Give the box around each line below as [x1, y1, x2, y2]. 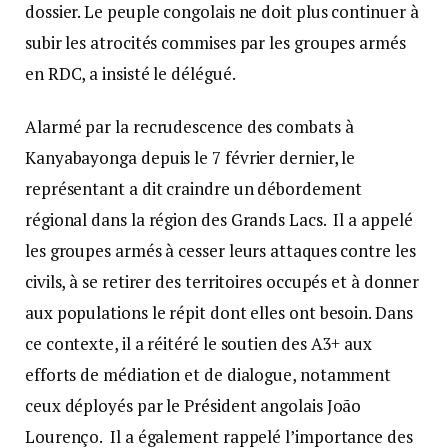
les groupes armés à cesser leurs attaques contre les [25, 239, 416, 263]
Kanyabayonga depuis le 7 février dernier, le [25, 146, 356, 170]
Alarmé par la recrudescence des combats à [25, 115, 354, 139]
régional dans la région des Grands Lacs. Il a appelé [25, 208, 413, 232]
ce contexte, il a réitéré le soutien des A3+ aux [25, 332, 372, 356]
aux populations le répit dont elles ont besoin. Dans [25, 301, 413, 325]
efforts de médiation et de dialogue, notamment [25, 363, 392, 387]
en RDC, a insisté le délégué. [25, 62, 239, 86]
